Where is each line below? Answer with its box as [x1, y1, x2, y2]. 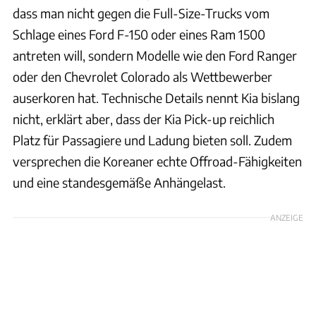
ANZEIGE [270, 212, 303, 222]
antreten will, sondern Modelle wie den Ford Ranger [13, 47, 297, 63]
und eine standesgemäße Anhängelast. [13, 174, 226, 190]
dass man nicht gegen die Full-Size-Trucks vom [13, 4, 269, 21]
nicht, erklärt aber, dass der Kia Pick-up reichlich [13, 110, 274, 127]
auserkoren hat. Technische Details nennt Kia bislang [13, 89, 300, 106]
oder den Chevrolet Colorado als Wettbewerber [13, 68, 272, 85]
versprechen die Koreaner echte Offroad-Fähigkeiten [13, 152, 302, 169]
